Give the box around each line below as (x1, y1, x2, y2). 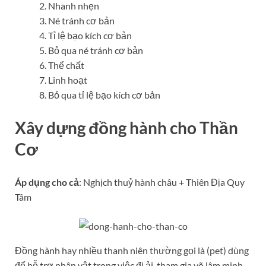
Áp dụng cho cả (15, 176, 79, 188)
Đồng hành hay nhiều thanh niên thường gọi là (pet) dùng (15, 245, 249, 256)
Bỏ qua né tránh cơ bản (48, 45, 143, 56)
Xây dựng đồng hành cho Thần (15, 118, 238, 138)
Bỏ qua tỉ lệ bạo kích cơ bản (48, 89, 160, 101)
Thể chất (48, 59, 84, 71)
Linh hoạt (48, 74, 87, 86)
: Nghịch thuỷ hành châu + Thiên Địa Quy (79, 176, 245, 188)
